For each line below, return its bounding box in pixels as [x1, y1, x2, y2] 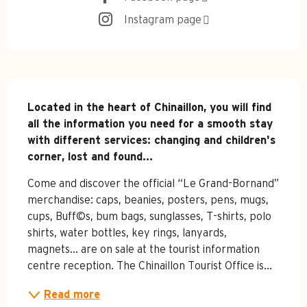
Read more [44, 289, 100, 301]
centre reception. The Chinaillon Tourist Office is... [27, 260, 272, 272]
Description [7, 84, 136, 108]
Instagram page [124, 14, 201, 25]
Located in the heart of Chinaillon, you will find [27, 102, 271, 114]
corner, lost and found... [27, 151, 153, 163]
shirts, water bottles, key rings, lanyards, [27, 228, 227, 239]
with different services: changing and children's [27, 135, 275, 147]
